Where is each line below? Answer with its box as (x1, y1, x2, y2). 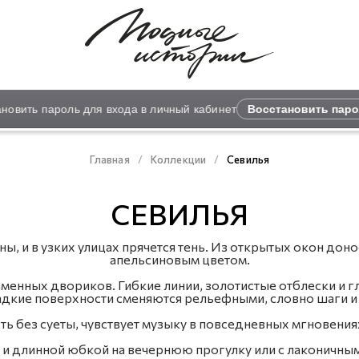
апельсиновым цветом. (109, 252, 250, 268)
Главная (89, 152, 130, 166)
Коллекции (150, 152, 207, 166)
